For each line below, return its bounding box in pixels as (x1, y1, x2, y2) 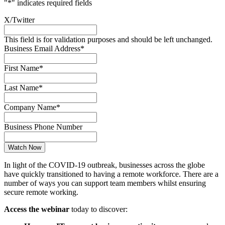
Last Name (4, 83, 39, 92)
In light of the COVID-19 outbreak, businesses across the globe (4, 160, 205, 169)
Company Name (4, 102, 56, 111)
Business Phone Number (4, 122, 82, 131)
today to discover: (69, 204, 128, 213)
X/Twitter (4, 15, 35, 24)
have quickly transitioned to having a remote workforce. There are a (4, 169, 218, 178)
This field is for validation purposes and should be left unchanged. (4, 35, 212, 44)
